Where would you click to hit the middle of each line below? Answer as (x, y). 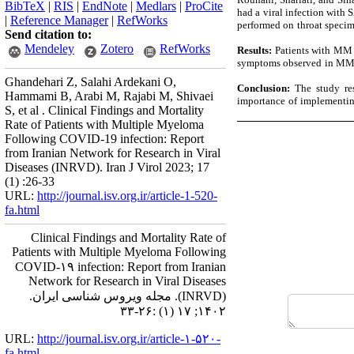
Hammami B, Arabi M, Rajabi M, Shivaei (109, 96)
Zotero (117, 49)
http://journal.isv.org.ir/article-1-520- (127, 196)
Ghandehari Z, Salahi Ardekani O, (90, 82)
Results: (254, 50)
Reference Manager (59, 20)
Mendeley (49, 49)
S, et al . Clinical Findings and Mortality (104, 110)
